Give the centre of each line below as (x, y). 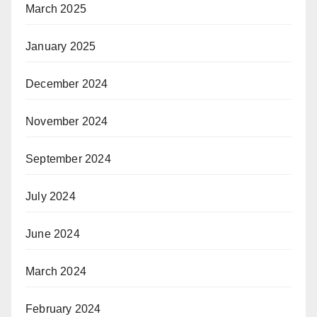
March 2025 (56, 9)
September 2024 (68, 159)
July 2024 (51, 196)
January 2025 (61, 46)
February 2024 (63, 309)
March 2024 (56, 271)
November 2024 (67, 121)
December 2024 (67, 84)
